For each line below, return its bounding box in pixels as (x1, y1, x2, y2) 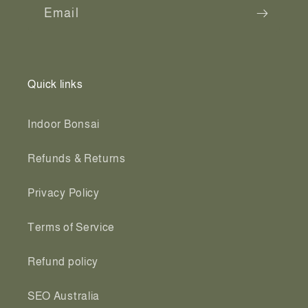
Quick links (27, 78, 83, 90)
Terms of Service (27, 221, 115, 234)
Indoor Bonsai (27, 118, 100, 131)
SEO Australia (27, 289, 100, 302)
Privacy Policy (27, 186, 100, 199)
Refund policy (27, 255, 98, 268)
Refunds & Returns (27, 152, 126, 165)
